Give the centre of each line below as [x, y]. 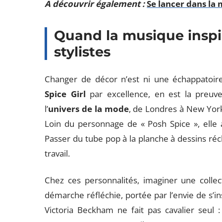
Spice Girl [65, 94]
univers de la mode [88, 109]
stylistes [83, 52]
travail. [57, 153]
